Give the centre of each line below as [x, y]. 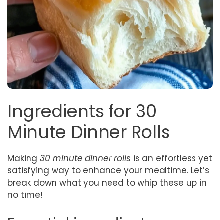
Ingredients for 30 [82, 111]
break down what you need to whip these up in [107, 183]
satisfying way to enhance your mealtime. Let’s [108, 170]
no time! [25, 195]
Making [24, 158]
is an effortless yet [171, 158]
